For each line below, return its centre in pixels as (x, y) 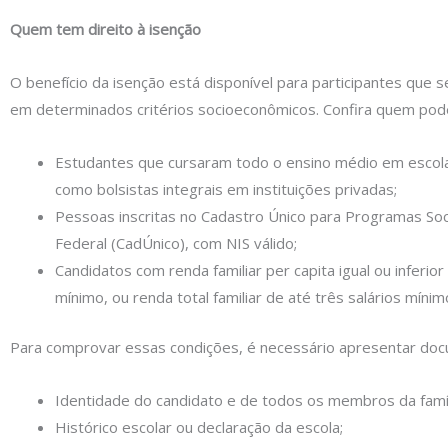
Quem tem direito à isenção (105, 28)
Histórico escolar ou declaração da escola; (199, 427)
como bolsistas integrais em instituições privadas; (226, 189)
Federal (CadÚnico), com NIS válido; (176, 243)
